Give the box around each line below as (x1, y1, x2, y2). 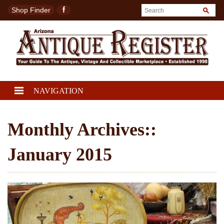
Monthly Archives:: (7, 119, 156, 140)
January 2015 (7, 144, 112, 165)
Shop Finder (11, 6, 50, 14)
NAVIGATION (33, 86, 83, 95)
